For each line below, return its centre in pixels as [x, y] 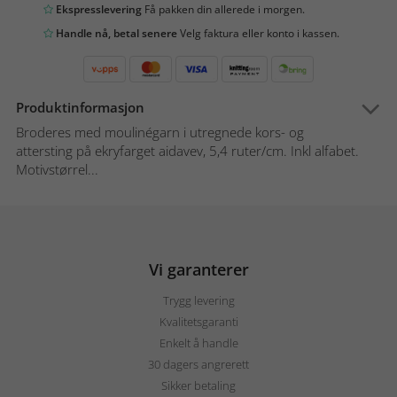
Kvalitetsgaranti [198, 322]
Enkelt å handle [198, 343]
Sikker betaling [198, 386]
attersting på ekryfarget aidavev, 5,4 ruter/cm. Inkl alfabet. [187, 151]
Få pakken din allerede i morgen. [223, 10]
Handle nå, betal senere [115, 34]
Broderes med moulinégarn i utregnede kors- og [160, 132]
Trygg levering [198, 301]
